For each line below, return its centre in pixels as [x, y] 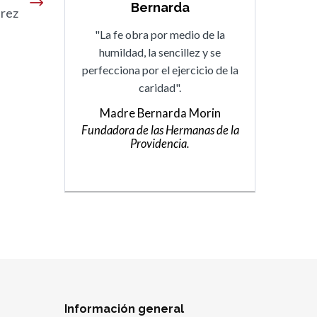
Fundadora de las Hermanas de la [160, 131]
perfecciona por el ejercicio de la [160, 70]
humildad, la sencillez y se [160, 52]
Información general [124, 309]
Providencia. [160, 144]
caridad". [160, 88]
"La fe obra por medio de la [160, 35]
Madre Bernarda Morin [160, 114]
